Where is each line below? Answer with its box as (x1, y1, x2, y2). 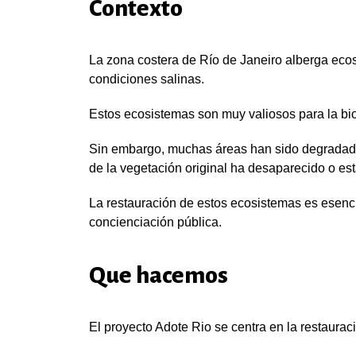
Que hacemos (89, 262, 228, 288)
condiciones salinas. (89, 72, 204, 86)
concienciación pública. (89, 215, 222, 229)
